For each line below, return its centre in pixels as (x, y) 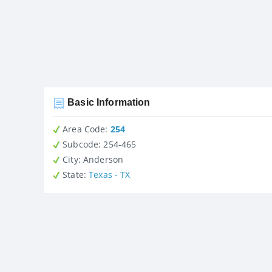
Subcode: (81, 144)
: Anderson (101, 159)
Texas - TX (110, 174)
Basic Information (108, 102)
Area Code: (84, 129)
